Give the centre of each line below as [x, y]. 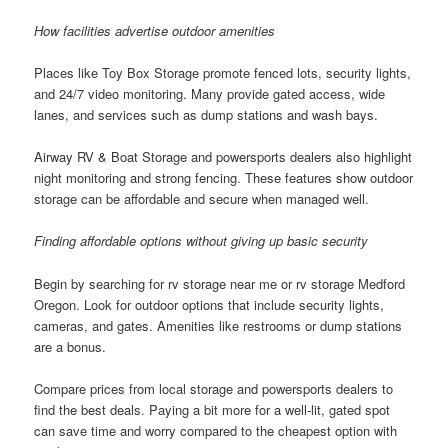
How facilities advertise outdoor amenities [155, 31]
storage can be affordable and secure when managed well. [202, 199]
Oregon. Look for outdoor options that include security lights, [209, 304]
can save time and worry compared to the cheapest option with [216, 430]
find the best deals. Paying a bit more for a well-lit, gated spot [212, 409]
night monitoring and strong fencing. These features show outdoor [224, 178]
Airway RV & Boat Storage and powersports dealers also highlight [223, 157]
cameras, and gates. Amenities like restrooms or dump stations [218, 325]
